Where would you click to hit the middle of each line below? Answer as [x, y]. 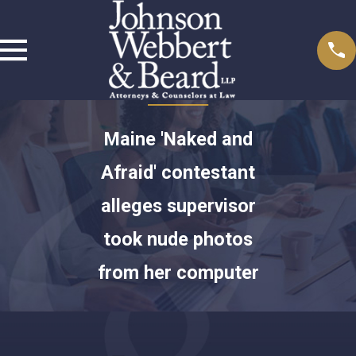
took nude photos [178, 239]
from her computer [178, 272]
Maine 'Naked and [178, 139]
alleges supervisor [178, 205]
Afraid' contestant [178, 172]
